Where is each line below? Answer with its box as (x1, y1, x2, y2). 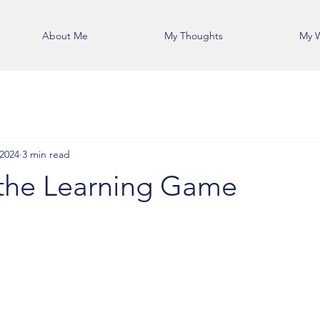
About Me (41, 29, 88, 42)
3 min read (22, 147, 70, 161)
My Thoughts (164, 29, 223, 42)
